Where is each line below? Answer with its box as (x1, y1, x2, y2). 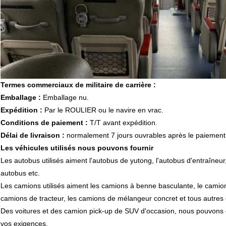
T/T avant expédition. (88, 119, 157, 127)
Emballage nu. (41, 93, 89, 102)
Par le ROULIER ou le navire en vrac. (42, 106, 163, 115)
